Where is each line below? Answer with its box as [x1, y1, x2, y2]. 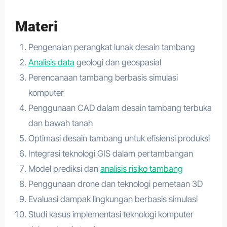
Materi [15, 18, 61, 35]
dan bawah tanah [28, 118, 93, 128]
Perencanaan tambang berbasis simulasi [28, 72, 178, 83]
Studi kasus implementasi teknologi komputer [28, 209, 194, 219]
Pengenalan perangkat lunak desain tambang [28, 42, 195, 52]
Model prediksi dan [28, 163, 100, 174]
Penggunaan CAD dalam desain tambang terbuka [28, 102, 212, 113]
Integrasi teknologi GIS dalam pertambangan [28, 148, 193, 159]
